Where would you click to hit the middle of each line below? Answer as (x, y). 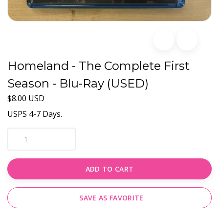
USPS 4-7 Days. (35, 114)
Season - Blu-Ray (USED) (78, 83)
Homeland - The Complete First (99, 66)
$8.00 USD (26, 98)
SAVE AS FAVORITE (111, 197)
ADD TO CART (109, 169)
